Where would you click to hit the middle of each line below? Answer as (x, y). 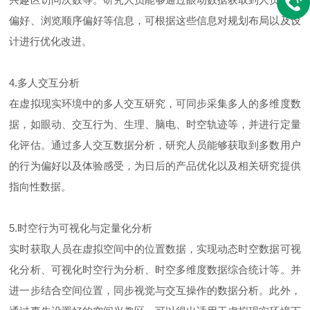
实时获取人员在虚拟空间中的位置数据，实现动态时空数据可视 (155, 248)
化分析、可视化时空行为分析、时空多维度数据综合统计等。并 (155, 269)
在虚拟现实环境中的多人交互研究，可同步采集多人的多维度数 (155, 103)
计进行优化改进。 (51, 41)
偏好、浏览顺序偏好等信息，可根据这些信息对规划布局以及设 (155, 20)
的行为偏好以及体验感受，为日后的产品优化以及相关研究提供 (155, 165)
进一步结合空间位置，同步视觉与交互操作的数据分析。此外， (155, 290)
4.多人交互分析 (45, 82)
